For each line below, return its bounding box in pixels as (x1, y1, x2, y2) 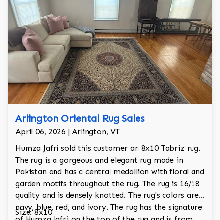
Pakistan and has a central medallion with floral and (15, 167, 204, 177)
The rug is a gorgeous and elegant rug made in (15, 155, 183, 165)
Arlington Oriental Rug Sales (15, 112, 144, 125)
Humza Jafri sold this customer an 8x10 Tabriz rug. (15, 143, 200, 153)
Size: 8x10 (15, 207, 52, 217)
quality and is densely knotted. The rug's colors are (15, 191, 199, 200)
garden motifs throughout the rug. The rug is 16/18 (15, 179, 200, 189)
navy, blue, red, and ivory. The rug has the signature (15, 202, 202, 212)
